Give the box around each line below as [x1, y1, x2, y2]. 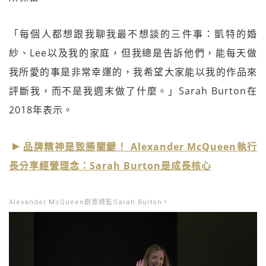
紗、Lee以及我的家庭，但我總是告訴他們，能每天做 [9, 46, 257, 59]
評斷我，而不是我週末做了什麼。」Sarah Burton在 [9, 84, 257, 97]
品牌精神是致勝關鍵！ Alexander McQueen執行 [23, 140, 257, 153]
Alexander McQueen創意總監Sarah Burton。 [9, 198, 169, 206]
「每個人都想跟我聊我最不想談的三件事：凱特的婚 [9, 27, 257, 40]
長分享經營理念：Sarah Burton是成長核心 [9, 159, 211, 172]
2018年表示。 [9, 103, 73, 116]
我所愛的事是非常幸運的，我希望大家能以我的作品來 [9, 65, 257, 78]
